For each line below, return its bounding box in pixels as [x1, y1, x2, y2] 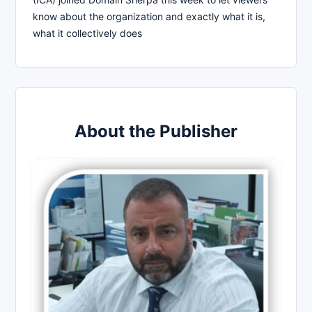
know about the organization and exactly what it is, [33, 10, 265, 22]
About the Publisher [75, 120, 237, 141]
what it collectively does [33, 26, 142, 39]
